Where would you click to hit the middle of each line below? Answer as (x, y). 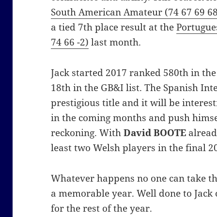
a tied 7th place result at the (114, 27)
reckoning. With (87, 133)
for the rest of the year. (102, 209)
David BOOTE (155, 133)
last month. (115, 42)
